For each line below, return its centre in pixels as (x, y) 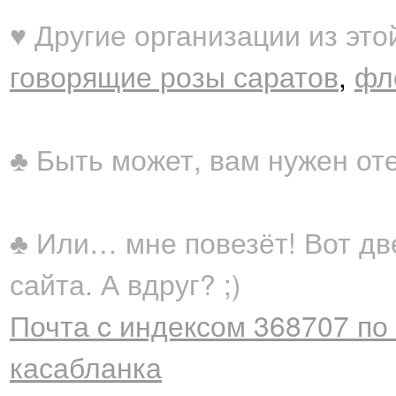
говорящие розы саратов (174, 76)
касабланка (86, 366)
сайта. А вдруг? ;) (126, 283)
